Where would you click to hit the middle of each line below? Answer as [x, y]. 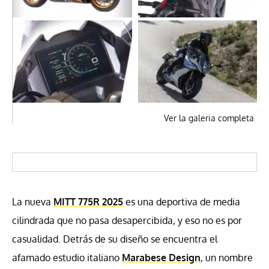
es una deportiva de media [182, 201]
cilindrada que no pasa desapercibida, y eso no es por [127, 220]
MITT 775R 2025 [88, 201]
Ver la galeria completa [209, 118]
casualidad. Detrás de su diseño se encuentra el [115, 239]
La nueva [33, 201]
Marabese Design [161, 257]
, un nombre [227, 257]
